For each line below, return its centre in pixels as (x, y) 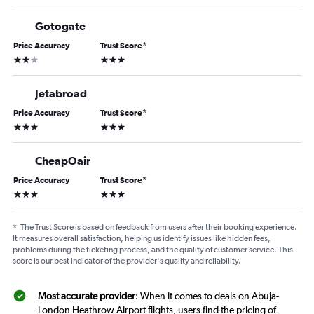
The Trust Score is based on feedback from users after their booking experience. (159, 227)
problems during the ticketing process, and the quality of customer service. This (153, 250)
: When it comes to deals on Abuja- (207, 296)
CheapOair (63, 161)
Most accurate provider (87, 296)
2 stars (26, 59)
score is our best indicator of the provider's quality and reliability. (127, 261)
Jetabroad (61, 94)
